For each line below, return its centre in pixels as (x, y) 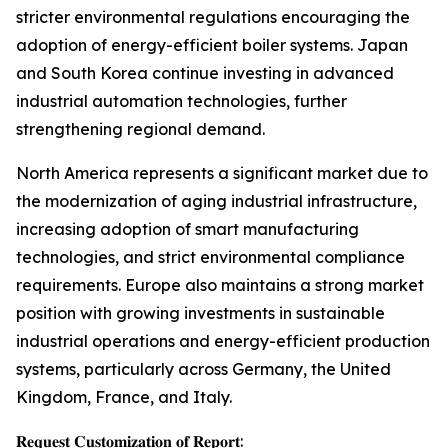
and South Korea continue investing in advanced (205, 73)
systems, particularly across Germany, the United (203, 369)
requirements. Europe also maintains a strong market (220, 285)
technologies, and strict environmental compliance (210, 257)
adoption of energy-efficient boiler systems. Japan (212, 45)
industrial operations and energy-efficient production (223, 341)
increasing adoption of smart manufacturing (187, 229)
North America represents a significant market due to (222, 173)
